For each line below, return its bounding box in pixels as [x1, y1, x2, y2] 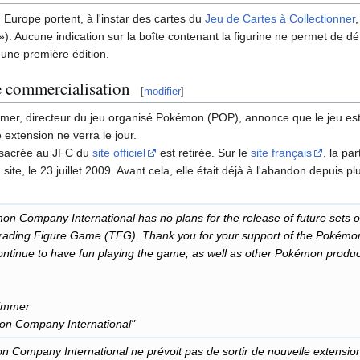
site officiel [92, 146, 145, 160]
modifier [144, 84, 181, 97]
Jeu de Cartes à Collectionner [205, 12, 355, 26]
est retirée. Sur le [157, 146, 251, 160]
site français [251, 146, 312, 160]
